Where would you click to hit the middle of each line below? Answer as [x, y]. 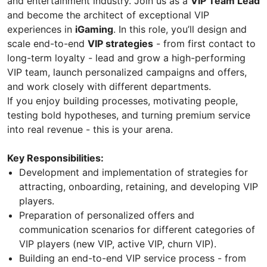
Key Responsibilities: [55, 158]
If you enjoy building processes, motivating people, [122, 100]
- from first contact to [204, 43]
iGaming [94, 29]
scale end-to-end [47, 43]
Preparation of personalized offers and [107, 215]
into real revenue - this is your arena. [90, 129]
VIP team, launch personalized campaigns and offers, [127, 72]
